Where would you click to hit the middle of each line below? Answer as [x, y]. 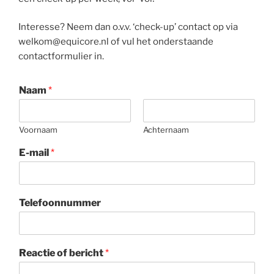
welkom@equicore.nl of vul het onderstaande [116, 42]
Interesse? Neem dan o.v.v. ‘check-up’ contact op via [128, 27]
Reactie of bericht [62, 253]
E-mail [35, 153]
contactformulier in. [61, 57]
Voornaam [38, 130]
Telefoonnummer [60, 203]
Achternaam [166, 130]
